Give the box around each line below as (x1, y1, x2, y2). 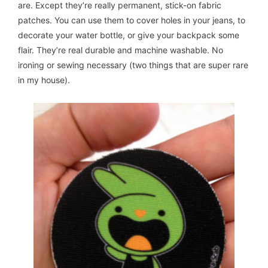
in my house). (18, 75, 70, 86)
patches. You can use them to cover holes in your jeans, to (18, 15, 245, 26)
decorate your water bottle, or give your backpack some (18, 30, 239, 41)
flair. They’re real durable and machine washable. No (18, 45, 223, 56)
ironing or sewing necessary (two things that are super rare (18, 60, 248, 71)
